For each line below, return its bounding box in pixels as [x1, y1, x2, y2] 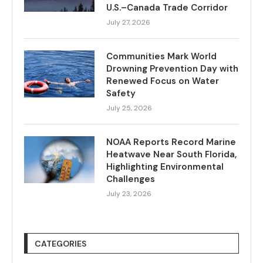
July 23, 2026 [106, 188, 151, 198]
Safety [106, 87, 136, 99]
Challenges [106, 173, 155, 185]
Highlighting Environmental [106, 160, 224, 173]
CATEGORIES [35, 238, 86, 249]
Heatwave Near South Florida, [106, 148, 237, 160]
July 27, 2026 [106, 17, 150, 27]
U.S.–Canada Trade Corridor [106, 1, 228, 14]
